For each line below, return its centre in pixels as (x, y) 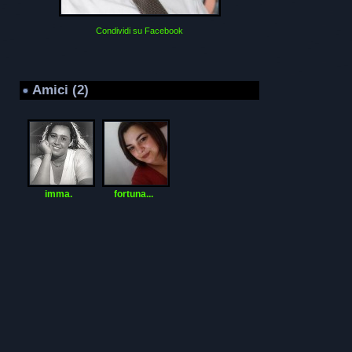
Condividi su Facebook (139, 31)
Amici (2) (60, 90)
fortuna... (134, 194)
